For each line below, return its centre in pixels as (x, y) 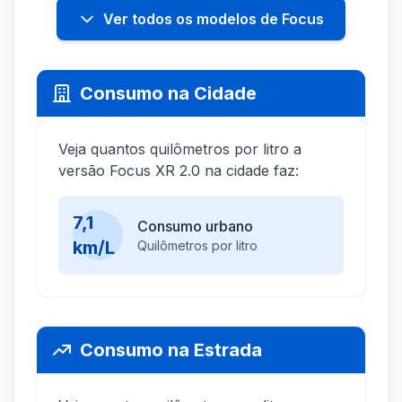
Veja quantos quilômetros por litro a (180, 149)
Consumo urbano (195, 227)
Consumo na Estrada (171, 350)
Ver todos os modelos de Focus (214, 19)
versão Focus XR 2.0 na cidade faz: (179, 171)
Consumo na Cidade (168, 94)
